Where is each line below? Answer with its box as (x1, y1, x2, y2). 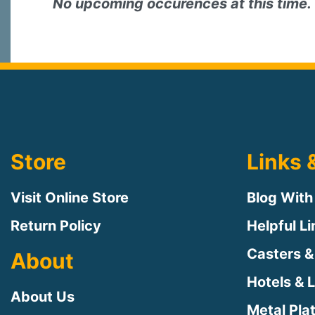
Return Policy (11, 217, 101, 234)
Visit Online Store (11, 188, 129, 206)
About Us (11, 288, 75, 305)
